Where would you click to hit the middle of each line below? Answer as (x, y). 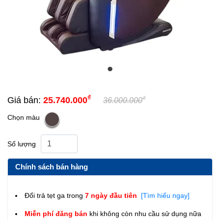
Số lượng (22, 144)
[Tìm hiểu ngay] (164, 195)
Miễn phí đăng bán (57, 213)
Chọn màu (24, 117)
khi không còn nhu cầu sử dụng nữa (145, 213)
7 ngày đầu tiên (112, 195)
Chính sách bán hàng (52, 166)
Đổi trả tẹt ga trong (55, 195)
